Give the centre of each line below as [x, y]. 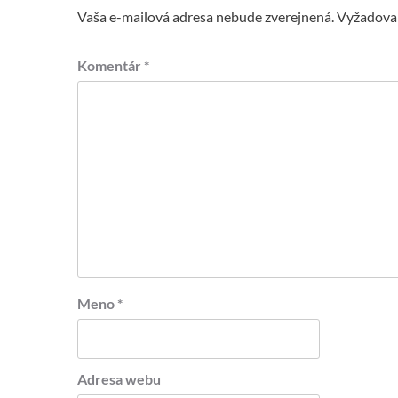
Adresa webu [119, 379]
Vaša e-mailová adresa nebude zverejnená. [206, 17]
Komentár [111, 66]
